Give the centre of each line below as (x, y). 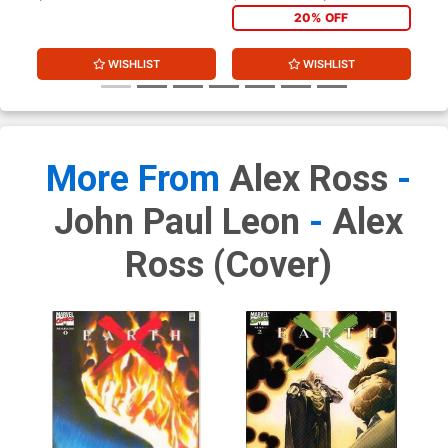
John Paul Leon (176, 221)
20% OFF (321, 17)
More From (137, 178)
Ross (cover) (228, 264)
